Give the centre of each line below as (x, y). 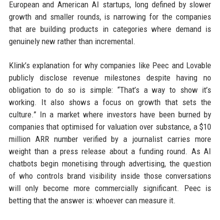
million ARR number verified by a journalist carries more (110, 139)
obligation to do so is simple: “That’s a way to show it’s (110, 90)
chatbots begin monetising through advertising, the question (110, 164)
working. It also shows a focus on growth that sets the (110, 102)
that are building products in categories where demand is (110, 29)
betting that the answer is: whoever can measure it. (92, 200)
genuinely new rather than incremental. (72, 41)
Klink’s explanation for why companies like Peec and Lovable (110, 65)
